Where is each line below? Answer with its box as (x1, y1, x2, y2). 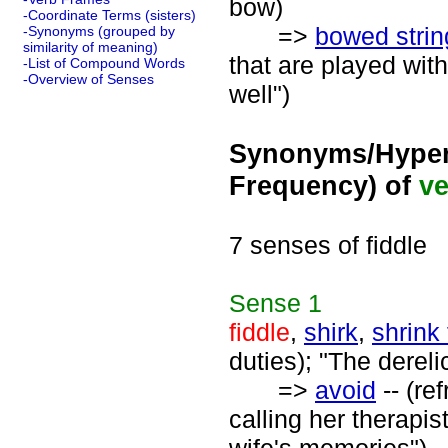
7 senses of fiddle (229, 231, 427, 259)
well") (229, 80, 290, 108)
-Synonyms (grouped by (23, 23, 175, 39)
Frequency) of (229, 170, 419, 201)
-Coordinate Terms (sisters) (23, 7, 196, 23)
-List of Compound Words (23, 55, 185, 71)
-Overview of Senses (23, 71, 154, 87)
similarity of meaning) (23, 39, 158, 55)
